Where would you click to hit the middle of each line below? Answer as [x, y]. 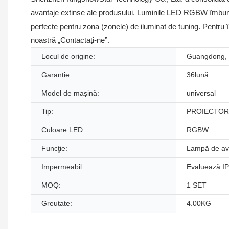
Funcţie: [54, 148]
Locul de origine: [68, 56]
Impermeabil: [63, 166]
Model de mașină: [70, 93]
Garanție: [56, 74]
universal [201, 93]
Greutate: [57, 203]
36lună [198, 74]
